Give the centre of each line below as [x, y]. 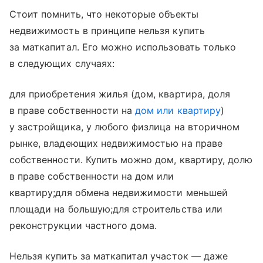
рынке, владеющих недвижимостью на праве [116, 144]
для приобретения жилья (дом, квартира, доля [120, 94]
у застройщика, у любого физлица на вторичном [125, 127]
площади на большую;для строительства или [116, 209]
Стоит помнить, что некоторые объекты [104, 14]
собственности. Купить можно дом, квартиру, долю [131, 160]
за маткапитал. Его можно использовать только [123, 47]
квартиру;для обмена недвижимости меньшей [119, 193]
